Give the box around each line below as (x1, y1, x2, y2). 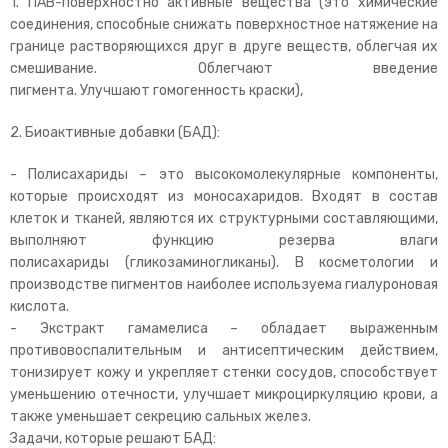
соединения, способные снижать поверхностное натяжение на (10, 16, 438, 33)
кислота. (10, 298, 69, 315)
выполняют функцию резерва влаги (10, 232, 438, 249)
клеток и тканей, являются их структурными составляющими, (10, 210, 438, 227)
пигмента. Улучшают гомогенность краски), (10, 82, 306, 99)
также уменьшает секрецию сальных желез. (10, 408, 311, 425)
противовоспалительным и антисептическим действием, (10, 342, 438, 359)
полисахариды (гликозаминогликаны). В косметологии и (10, 254, 438, 271)
